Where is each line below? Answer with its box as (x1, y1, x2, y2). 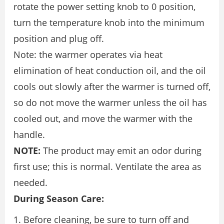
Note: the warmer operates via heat (13, 48, 162, 61)
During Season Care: (13, 192, 104, 205)
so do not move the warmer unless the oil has (13, 96, 207, 109)
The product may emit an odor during (40, 144, 201, 157)
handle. (13, 128, 45, 141)
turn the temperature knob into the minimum (13, 16, 204, 29)
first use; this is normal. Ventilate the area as (13, 160, 201, 173)
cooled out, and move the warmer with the (13, 112, 192, 125)
